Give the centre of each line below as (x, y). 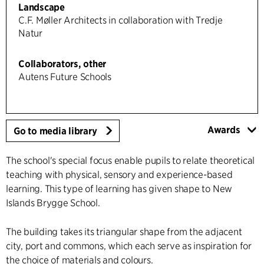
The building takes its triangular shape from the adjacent (124, 232)
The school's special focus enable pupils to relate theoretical (131, 160)
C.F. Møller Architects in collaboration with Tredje (121, 20)
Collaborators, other (62, 64)
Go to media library (55, 131)
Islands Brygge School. (53, 203)
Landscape (42, 7)
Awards (224, 130)
